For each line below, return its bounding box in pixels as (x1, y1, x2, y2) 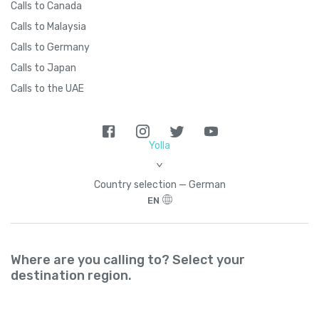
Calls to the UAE (11, 82, 84, 95)
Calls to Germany (11, 41, 90, 53)
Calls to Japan (11, 61, 76, 74)
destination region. (11, 267, 132, 283)
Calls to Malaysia (11, 20, 86, 33)
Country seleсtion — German (93, 178, 226, 191)
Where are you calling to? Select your (11, 251, 245, 268)
